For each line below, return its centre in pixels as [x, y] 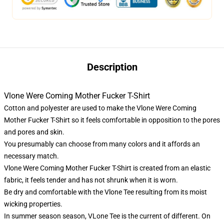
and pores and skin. [34, 132]
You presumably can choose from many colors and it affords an [102, 144]
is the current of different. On [165, 216]
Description [112, 67]
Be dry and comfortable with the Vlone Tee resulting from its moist [105, 192]
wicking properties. [33, 204]
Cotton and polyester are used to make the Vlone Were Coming [100, 108]
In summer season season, [46, 216]
